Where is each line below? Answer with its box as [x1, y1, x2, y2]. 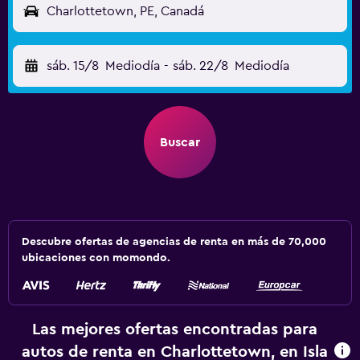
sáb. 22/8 [172, 59, 228, 72]
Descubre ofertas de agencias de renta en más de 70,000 [22, 236, 326, 247]
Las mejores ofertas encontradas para [31, 321, 317, 337]
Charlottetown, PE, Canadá [47, 5, 204, 18]
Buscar [160, 136, 200, 149]
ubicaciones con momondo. [22, 252, 170, 264]
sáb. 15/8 [47, 59, 99, 72]
